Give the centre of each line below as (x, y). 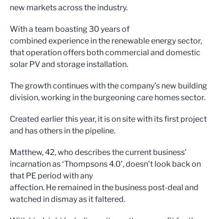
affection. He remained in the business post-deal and (104, 187)
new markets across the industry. (69, 7)
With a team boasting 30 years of (70, 29)
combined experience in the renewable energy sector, (106, 41)
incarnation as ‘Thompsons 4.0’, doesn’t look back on (105, 164)
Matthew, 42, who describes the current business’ (98, 152)
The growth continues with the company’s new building (109, 86)
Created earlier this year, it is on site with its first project (108, 119)
